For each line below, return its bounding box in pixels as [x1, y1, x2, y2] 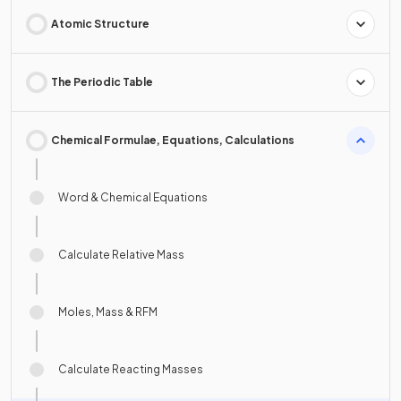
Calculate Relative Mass [58, 247, 184, 261]
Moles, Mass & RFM [58, 304, 158, 319]
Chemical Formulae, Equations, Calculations [51, 132, 294, 147]
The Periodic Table [51, 74, 153, 89]
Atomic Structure [51, 16, 149, 30]
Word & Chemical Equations [58, 190, 208, 204]
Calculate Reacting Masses [58, 362, 203, 376]
